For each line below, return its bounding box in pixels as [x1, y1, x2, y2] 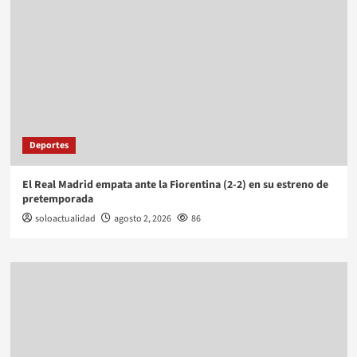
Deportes [29, 139, 69, 153]
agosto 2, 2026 [113, 212, 171, 226]
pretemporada [22, 191, 93, 208]
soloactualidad [34, 212, 96, 226]
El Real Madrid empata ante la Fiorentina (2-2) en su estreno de [22, 177, 328, 194]
